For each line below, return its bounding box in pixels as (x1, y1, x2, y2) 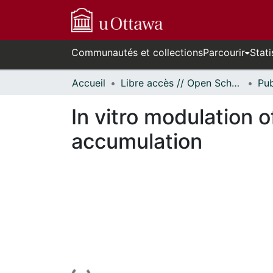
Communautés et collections (71, 46, 203, 58)
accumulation (71, 129, 202, 154)
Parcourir (203, 46, 245, 58)
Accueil (72, 77, 105, 89)
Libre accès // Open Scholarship (232, 77, 239, 89)
